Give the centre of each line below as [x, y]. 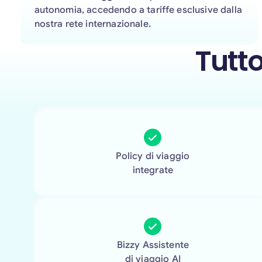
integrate [153, 170]
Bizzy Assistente [153, 245]
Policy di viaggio [153, 156]
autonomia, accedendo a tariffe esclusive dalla [138, 10]
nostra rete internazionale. [92, 24]
